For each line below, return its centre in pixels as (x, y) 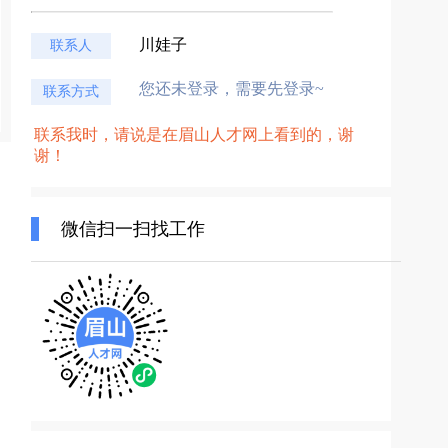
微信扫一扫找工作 (133, 229)
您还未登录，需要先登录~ (231, 88)
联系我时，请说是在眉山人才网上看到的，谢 (194, 134)
